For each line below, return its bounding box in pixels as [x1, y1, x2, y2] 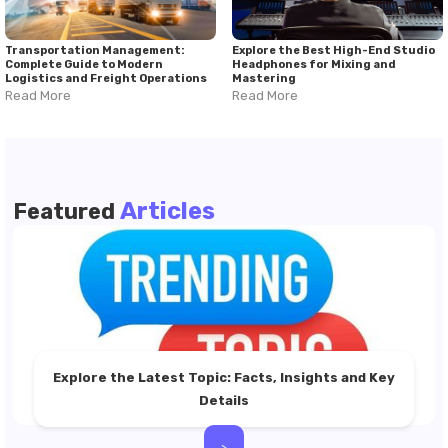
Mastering [232, 72, 296, 85]
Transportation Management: [5, 44, 185, 57]
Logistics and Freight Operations [5, 72, 207, 85]
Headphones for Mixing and [232, 58, 396, 71]
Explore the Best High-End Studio [232, 44, 435, 57]
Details [198, 393, 249, 408]
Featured [13, 198, 120, 225]
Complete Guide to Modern [5, 58, 163, 71]
